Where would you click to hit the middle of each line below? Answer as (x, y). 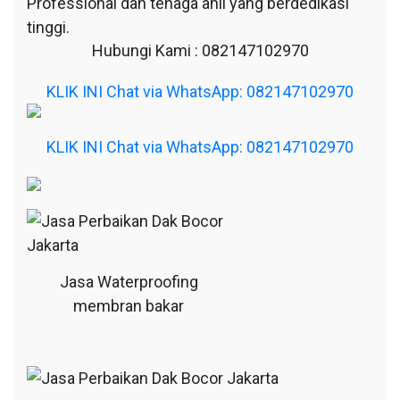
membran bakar (129, 306)
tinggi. (48, 27)
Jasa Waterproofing (129, 282)
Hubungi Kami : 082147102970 (200, 50)
